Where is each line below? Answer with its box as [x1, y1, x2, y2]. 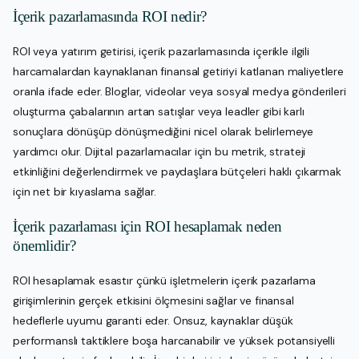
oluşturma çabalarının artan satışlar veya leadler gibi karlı [13, 103, 305, 119]
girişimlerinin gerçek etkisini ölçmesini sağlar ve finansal [13, 292, 294, 308]
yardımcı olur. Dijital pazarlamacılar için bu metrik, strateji [13, 143, 306, 159]
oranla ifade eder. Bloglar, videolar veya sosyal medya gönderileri [13, 83, 346, 99]
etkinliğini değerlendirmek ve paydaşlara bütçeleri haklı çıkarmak [13, 163, 341, 179]
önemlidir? [13, 236, 76, 254]
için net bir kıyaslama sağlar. [13, 184, 156, 199]
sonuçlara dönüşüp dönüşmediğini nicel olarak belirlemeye [13, 123, 314, 139]
